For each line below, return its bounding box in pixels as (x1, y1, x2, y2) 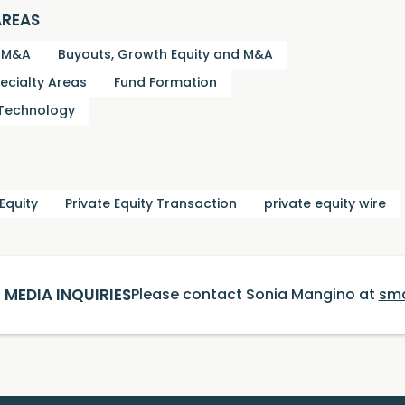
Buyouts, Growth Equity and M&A (58, 49, 273, 62)
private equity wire (264, 198, 386, 212)
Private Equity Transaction (65, 198, 237, 212)
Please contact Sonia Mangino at (130, 288, 379, 303)
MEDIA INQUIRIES (4, 287, 131, 304)
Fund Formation (114, 77, 217, 90)
